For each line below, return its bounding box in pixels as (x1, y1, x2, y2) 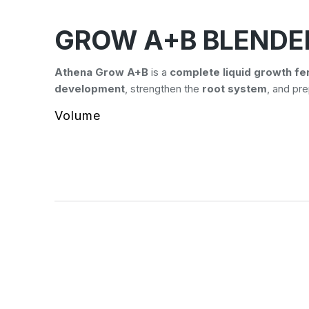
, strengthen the (124, 82, 202, 95)
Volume (54, 108, 101, 123)
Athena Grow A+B (54, 66, 148, 79)
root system (201, 82, 267, 95)
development (54, 82, 125, 95)
